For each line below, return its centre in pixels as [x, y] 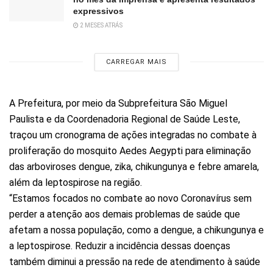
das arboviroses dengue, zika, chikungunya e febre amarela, [134, 166]
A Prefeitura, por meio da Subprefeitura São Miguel [118, 103]
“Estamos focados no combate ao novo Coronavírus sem [130, 198]
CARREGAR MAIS [136, 62]
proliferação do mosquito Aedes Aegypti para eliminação [130, 151]
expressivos [98, 11]
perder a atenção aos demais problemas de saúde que [125, 214]
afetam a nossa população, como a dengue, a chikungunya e [136, 230]
